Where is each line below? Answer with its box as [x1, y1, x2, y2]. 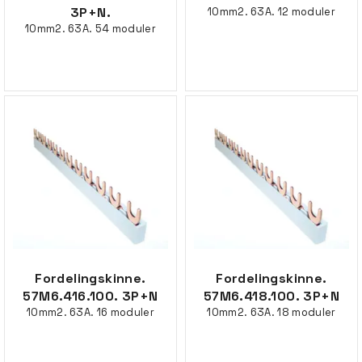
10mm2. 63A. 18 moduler [207, 305, 336, 319]
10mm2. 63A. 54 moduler [24, 22, 157, 36]
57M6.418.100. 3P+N [203, 288, 340, 305]
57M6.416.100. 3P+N [23, 288, 158, 305]
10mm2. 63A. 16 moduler [26, 305, 155, 319]
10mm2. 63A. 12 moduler [207, 5, 336, 19]
